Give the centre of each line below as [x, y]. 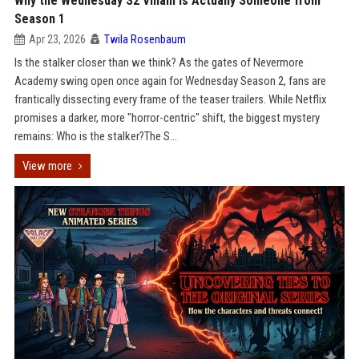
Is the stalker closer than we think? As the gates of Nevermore [159, 63]
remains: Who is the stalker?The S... [95, 136]
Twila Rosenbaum [145, 39]
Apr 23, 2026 [57, 39]
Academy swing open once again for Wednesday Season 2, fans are [170, 81]
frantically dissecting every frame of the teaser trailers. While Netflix [170, 99]
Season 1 [39, 19]
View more [47, 166]
